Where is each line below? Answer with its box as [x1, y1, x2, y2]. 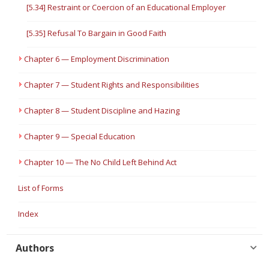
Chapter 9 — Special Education [24, 131, 136, 142]
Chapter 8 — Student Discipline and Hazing [24, 105, 180, 116]
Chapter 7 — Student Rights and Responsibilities [24, 79, 200, 90]
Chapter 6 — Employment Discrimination [24, 53, 170, 64]
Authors [16, 241, 55, 255]
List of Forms [18, 183, 64, 193]
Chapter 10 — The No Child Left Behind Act [24, 157, 177, 168]
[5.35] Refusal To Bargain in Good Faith [26, 28, 167, 38]
